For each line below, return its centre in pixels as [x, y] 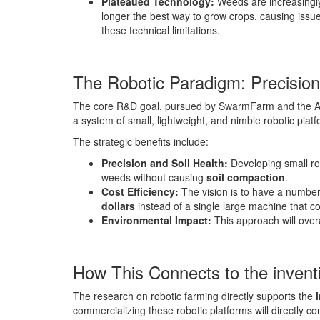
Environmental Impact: [156, 220]
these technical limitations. [161, 30]
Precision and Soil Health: [165, 162]
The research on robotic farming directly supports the [194, 295]
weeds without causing [154, 177]
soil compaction [246, 177]
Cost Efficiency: [140, 191]
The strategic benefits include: [141, 141]
